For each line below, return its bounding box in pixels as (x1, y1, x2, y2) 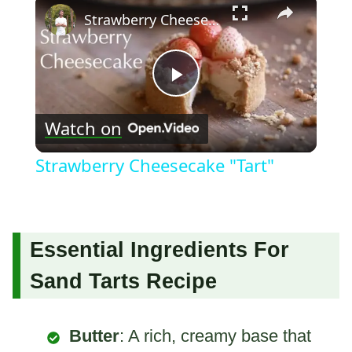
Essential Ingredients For (30, 238, 289, 262)
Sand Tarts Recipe (30, 269, 217, 294)
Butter (69, 326, 119, 346)
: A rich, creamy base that (119, 326, 311, 346)
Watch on (44, 116, 122, 141)
